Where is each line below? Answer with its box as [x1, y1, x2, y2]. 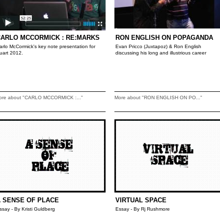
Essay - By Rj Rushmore [115, 206, 170, 212]
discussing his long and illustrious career [115, 50, 206, 55]
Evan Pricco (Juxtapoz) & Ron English [115, 44, 201, 49]
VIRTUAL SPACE [115, 196, 166, 204]
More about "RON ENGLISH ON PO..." [114, 95, 202, 100]
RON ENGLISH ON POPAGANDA [115, 34, 213, 41]
